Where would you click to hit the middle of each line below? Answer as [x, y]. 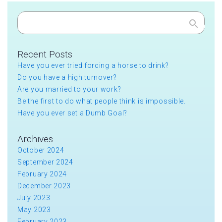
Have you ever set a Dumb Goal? [72, 113]
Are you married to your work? [69, 89]
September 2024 [45, 162]
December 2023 [44, 186]
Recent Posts [45, 54]
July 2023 [34, 197]
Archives [35, 139]
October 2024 [41, 150]
